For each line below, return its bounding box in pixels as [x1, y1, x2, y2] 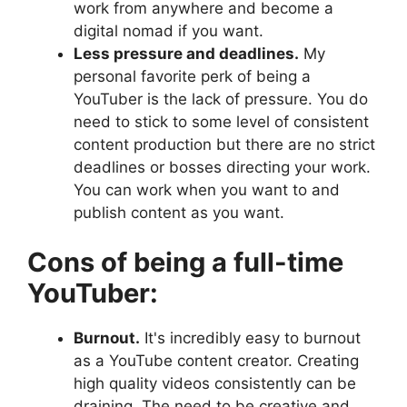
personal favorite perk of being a [74, 66, 311, 85]
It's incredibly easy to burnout [140, 329, 361, 348]
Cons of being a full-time [27, 246, 343, 279]
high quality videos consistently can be [74, 374, 356, 393]
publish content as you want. [74, 203, 284, 222]
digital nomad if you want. [74, 21, 263, 40]
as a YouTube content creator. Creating [74, 352, 359, 371]
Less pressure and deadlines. [74, 44, 299, 63]
